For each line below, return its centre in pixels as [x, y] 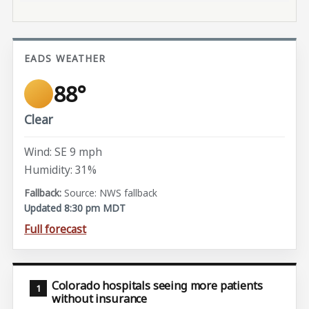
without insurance [99, 298]
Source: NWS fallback [111, 192]
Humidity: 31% [61, 169]
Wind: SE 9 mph [63, 152]
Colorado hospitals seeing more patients [157, 285]
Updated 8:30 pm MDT [75, 208]
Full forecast [56, 229]
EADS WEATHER [65, 58]
